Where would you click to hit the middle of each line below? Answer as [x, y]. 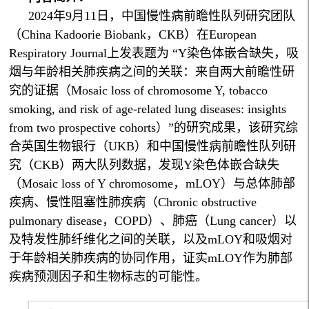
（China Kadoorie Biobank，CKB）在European [133, 34]
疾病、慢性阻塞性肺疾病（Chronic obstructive [133, 202]
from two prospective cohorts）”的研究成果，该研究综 [154, 127]
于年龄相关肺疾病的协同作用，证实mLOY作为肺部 [151, 258]
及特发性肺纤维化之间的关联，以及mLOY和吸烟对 [151, 239]
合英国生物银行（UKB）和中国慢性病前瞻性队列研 [153, 146]
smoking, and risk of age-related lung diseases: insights [148, 109]
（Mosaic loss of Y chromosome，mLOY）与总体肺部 [152, 183]
